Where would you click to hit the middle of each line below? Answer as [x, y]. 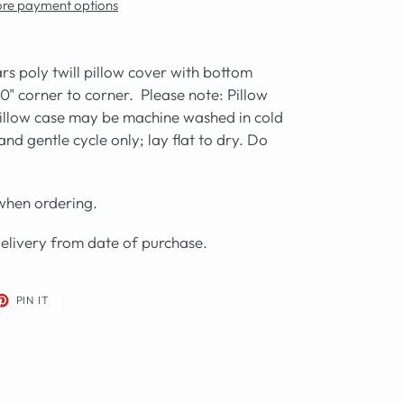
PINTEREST [81, 319]
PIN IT [33, 300]
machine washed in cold [203, 117]
